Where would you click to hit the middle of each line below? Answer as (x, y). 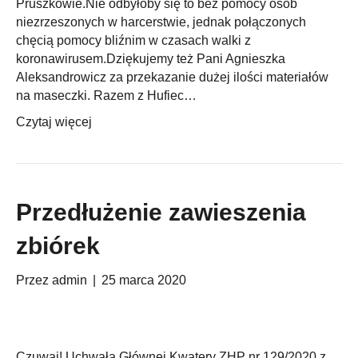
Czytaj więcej (54, 121)
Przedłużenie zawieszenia (161, 212)
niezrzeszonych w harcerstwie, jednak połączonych (161, 22)
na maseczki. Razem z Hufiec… (106, 95)
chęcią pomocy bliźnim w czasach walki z (133, 40)
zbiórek (58, 245)
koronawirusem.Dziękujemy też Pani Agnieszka (151, 58)
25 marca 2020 (144, 280)
